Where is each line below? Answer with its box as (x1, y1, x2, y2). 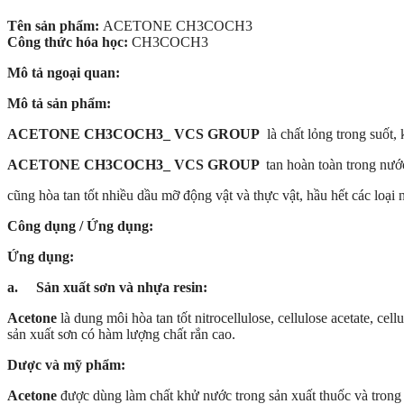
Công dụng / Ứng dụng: (7, 217, 157, 234)
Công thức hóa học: (7, 33, 132, 50)
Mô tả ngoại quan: (7, 64, 120, 80)
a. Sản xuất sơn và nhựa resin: (7, 279, 207, 295)
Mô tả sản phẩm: (7, 95, 111, 111)
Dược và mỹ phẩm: (7, 356, 125, 372)
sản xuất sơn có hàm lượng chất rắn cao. (7, 326, 235, 342)
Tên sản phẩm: (7, 17, 103, 33)
